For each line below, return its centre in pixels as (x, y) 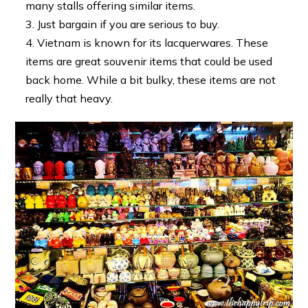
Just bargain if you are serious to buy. (129, 24)
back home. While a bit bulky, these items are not (151, 80)
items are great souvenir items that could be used (149, 62)
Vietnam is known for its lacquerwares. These (153, 43)
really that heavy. (69, 99)
